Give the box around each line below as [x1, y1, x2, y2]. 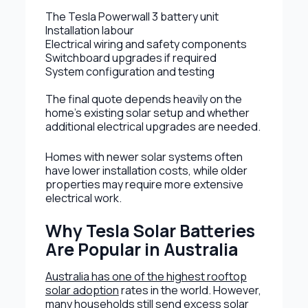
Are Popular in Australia [45, 237, 238, 261]
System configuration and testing [45, 63, 214, 79]
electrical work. [45, 190, 122, 206]
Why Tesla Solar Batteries [45, 219, 255, 242]
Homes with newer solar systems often [45, 148, 243, 164]
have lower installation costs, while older [45, 162, 247, 178]
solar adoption [45, 282, 119, 298]
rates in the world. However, [118, 282, 261, 298]
